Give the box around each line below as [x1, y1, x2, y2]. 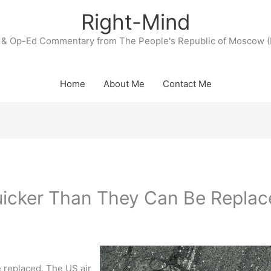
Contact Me [162, 78, 212, 90]
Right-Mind [80, 9, 191, 34]
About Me [103, 78, 145, 90]
